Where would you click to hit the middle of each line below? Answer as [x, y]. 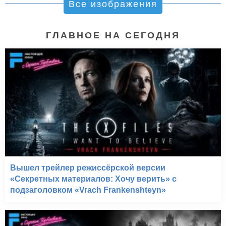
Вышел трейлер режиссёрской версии [88, 168]
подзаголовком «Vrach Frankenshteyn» [88, 190]
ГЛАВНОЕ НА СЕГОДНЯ [113, 36]
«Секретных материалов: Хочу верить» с [93, 179]
